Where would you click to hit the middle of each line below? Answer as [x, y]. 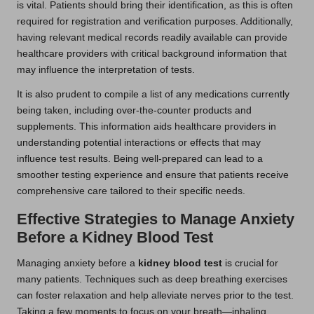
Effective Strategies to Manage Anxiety [156, 219]
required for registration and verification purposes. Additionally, [155, 21]
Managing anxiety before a [77, 263]
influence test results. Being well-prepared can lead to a [140, 158]
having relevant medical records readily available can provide [152, 37]
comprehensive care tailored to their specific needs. [131, 191]
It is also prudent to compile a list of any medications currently [153, 94]
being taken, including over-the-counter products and [134, 110]
